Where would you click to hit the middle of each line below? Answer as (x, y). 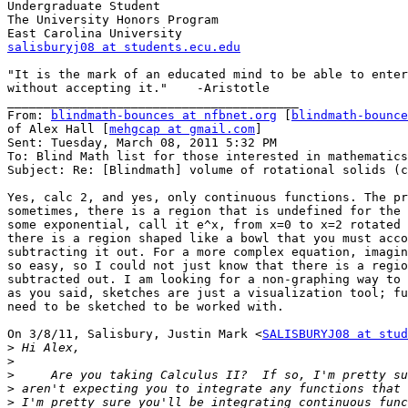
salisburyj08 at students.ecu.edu (124, 47)
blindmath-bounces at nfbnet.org (164, 116)
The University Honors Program (113, 20)
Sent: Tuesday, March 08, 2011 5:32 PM (142, 143)
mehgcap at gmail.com (182, 129)
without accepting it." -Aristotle (138, 88)
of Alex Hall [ (58, 129)
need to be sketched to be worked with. (146, 307)
